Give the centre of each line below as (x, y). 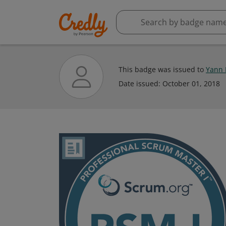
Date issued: (140, 83)
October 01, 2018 (191, 83)
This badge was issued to (162, 69)
